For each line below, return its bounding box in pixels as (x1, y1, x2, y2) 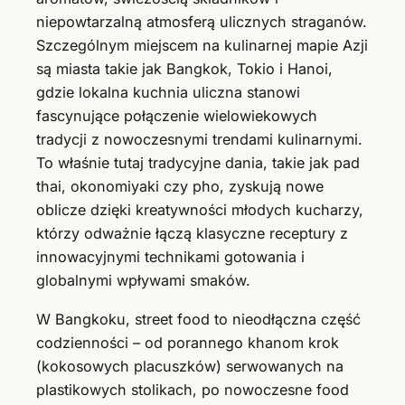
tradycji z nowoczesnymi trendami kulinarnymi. (36, 130, 363, 149)
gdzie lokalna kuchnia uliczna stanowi (36, 83, 300, 102)
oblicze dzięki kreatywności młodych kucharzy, (36, 201, 363, 220)
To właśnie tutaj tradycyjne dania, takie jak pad (36, 154, 360, 173)
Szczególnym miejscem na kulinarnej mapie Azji (36, 36, 368, 55)
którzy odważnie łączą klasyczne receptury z (36, 224, 348, 243)
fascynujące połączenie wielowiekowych (36, 107, 317, 126)
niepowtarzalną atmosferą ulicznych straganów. (36, 13, 367, 32)
